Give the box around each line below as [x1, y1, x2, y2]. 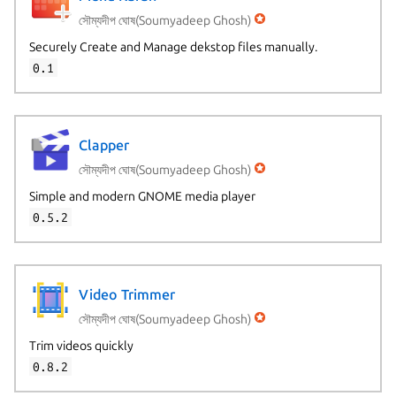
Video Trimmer [78, 286, 175, 303]
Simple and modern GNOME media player [28, 188, 255, 203]
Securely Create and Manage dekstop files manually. [28, 39, 317, 54]
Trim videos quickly [28, 338, 133, 353]
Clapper [78, 137, 129, 154]
